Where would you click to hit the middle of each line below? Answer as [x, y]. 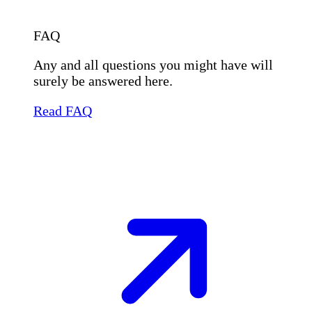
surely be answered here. [103, 81]
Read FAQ [63, 111]
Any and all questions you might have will [153, 65]
